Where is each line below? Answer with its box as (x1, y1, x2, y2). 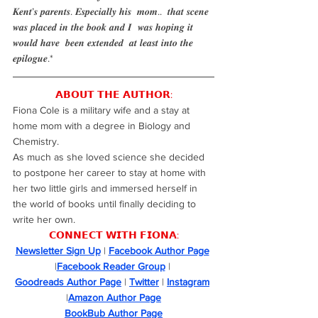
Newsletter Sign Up (15, 245, 101, 256)
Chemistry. (13, 136, 59, 147)
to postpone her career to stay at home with (13, 167, 209, 178)
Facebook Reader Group (56, 261, 165, 272)
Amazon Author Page (68, 292, 161, 303)
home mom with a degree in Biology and (13, 120, 193, 131)
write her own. (13, 214, 75, 225)
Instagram (167, 276, 209, 287)
